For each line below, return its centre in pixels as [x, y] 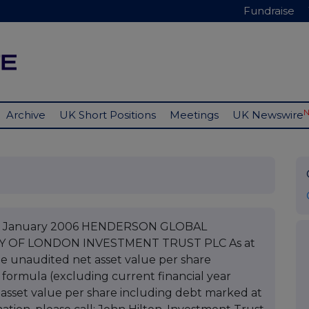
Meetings [194, 115]
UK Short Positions [108, 115]
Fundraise [269, 11]
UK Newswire [268, 115]
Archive [26, 115]
